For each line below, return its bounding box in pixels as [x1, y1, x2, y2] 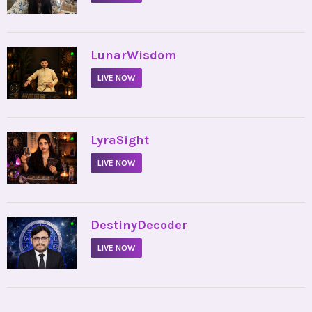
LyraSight [91, 132, 149, 148]
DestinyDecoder [91, 217, 187, 233]
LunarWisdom [91, 47, 176, 63]
